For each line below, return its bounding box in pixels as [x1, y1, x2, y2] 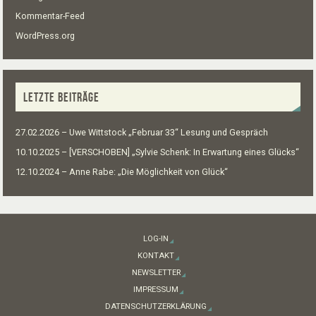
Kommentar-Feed [15, 10, 85, 21]
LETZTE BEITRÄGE [23, 90, 99, 104]
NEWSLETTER [131, 267, 181, 278]
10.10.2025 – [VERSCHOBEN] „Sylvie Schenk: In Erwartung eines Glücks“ [15, 147, 299, 158]
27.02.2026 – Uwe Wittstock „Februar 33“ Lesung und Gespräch [15, 127, 268, 138]
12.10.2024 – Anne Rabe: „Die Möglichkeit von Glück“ [15, 166, 228, 178]
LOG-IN [143, 233, 169, 244]
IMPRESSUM [133, 284, 178, 295]
